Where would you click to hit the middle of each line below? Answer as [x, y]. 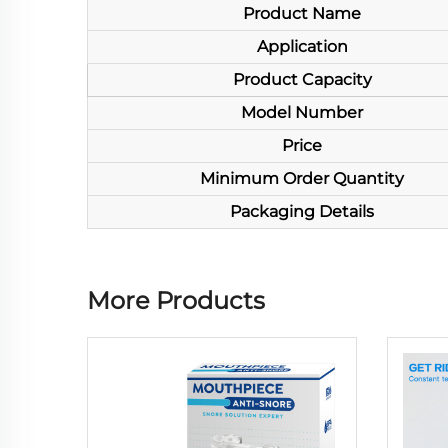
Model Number [302, 112]
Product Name [302, 13]
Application [302, 46]
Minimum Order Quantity [302, 178]
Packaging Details [302, 211]
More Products [176, 300]
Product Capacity [302, 79]
